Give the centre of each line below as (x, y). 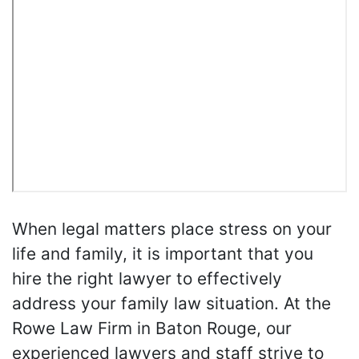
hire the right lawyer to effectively (147, 279)
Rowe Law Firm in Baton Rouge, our (152, 329)
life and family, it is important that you (163, 254)
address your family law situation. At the (171, 304)
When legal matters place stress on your (172, 229)
